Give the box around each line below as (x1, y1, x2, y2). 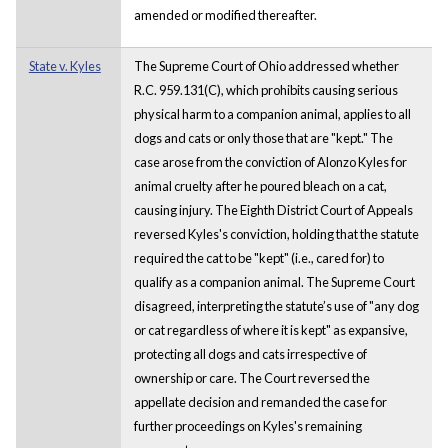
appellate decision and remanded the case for (133, 393, 387, 410)
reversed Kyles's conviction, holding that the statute (133, 225, 419, 242)
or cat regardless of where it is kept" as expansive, (133, 321, 408, 338)
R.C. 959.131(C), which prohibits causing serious (133, 81, 398, 98)
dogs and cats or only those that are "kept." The (133, 129, 393, 146)
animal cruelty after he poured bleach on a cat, (133, 177, 387, 194)
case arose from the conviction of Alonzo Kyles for (133, 153, 407, 170)
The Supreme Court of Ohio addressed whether (133, 57, 399, 74)
